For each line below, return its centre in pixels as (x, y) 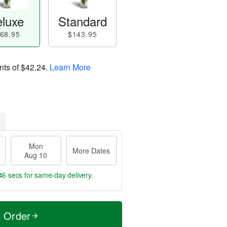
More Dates (91, 150)
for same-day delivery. (58, 175)
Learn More (70, 67)
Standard (82, 21)
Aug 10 (36, 155)
